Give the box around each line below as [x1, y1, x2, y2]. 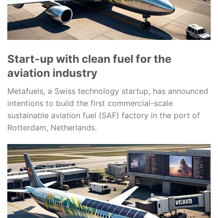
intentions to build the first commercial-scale [7, 98, 173, 109]
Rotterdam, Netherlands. [7, 123, 97, 133]
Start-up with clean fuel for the [7, 52, 171, 66]
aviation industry [7, 66, 97, 80]
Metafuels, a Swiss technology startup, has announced [7, 86, 208, 96]
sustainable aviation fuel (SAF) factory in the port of [7, 110, 200, 121]
